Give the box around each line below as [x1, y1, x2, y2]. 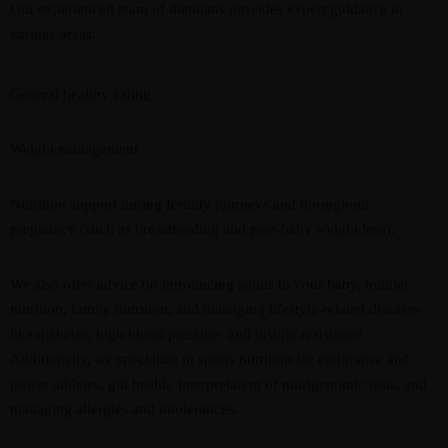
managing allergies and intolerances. [10, 401, 238, 417]
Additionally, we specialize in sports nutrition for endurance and [10, 351, 410, 367]
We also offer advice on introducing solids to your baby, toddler [10, 276, 409, 292]
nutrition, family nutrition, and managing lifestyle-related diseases [10, 301, 420, 317]
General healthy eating [10, 86, 151, 102]
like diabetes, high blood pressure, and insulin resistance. [10, 326, 366, 342]
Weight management [10, 141, 138, 157]
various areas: [10, 26, 96, 42]
